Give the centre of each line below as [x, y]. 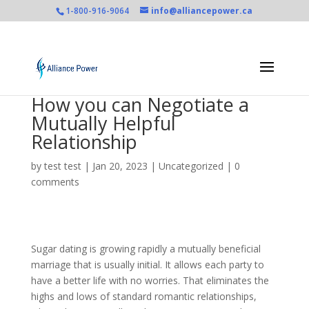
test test [62, 166]
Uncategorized [191, 166]
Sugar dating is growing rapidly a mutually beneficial [146, 249]
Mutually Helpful [103, 123]
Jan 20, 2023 [120, 166]
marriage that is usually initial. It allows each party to [147, 265]
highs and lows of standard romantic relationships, [143, 296]
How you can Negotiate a [140, 104]
